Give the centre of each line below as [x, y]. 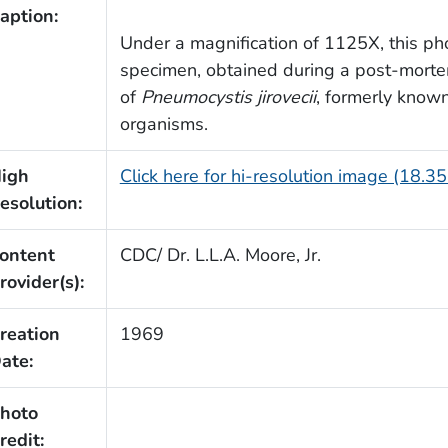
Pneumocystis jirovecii [228, 97]
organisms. [163, 124]
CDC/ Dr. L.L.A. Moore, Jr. [220, 255]
